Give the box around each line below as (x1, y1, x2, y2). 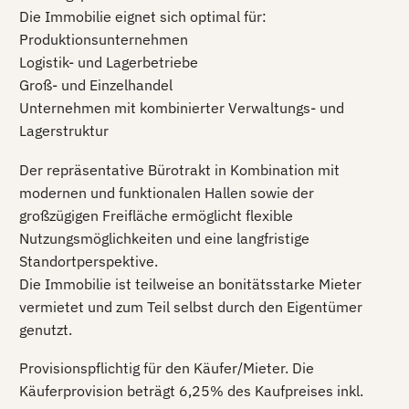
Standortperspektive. (19, 251, 158, 270)
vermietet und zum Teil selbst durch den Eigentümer (19, 297, 362, 316)
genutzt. (19, 320, 72, 339)
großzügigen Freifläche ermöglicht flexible (19, 205, 293, 225)
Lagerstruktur (19, 121, 109, 140)
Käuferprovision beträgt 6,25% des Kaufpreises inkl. (19, 382, 363, 401)
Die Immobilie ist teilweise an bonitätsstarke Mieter (19, 274, 362, 293)
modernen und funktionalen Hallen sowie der (19, 183, 314, 202)
